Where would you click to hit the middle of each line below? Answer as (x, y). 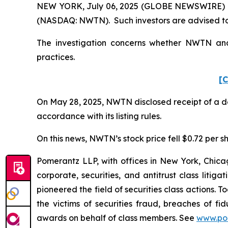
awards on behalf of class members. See (117, 218)
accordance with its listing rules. (100, 116)
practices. (57, 57)
